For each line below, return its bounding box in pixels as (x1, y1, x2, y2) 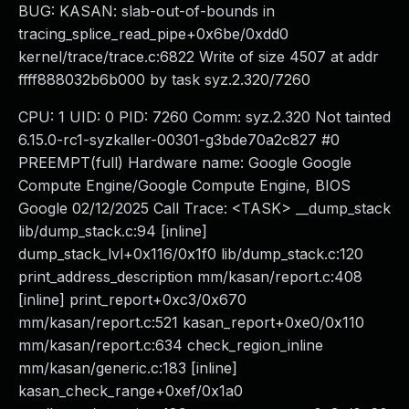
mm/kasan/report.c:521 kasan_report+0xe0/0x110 (18, 313, 364, 331)
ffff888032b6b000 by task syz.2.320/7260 (18, 70, 310, 89)
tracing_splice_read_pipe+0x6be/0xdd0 (18, 25, 288, 43)
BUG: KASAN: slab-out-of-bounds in (18, 2, 275, 20)
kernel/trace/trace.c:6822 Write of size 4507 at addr (18, 47, 379, 66)
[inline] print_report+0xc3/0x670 (18, 290, 246, 309)
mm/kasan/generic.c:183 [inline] (18, 359, 237, 377)
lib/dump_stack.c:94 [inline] (18, 222, 207, 240)
